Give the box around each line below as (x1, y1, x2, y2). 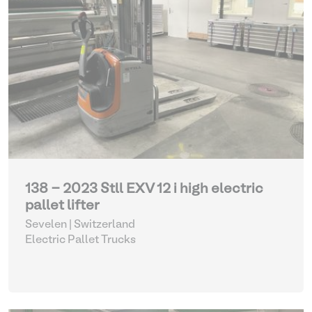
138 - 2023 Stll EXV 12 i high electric (25, 183, 263, 196)
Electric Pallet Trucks (25, 235, 136, 245)
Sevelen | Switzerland (25, 220, 135, 230)
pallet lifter (25, 200, 100, 212)
